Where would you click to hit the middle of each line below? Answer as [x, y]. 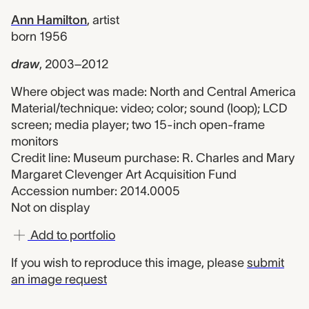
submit [266, 263]
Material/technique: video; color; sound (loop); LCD [149, 108]
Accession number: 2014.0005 [96, 191]
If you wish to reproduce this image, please [129, 263]
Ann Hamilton [49, 20]
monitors [35, 141]
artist [106, 20]
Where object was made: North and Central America [153, 92]
